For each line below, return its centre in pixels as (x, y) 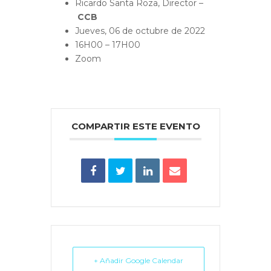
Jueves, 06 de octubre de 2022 (140, 31)
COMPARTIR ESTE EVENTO (135, 126)
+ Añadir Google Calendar (139, 260)
